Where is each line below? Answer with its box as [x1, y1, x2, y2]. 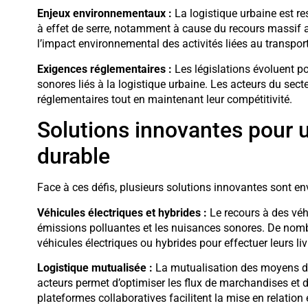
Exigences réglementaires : [36, 62, 172, 76]
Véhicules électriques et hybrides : [36, 206, 207, 219]
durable [36, 143, 110, 170]
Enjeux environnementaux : [36, 7, 172, 21]
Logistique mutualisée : [36, 261, 153, 274]
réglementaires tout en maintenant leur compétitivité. [36, 92, 292, 106]
